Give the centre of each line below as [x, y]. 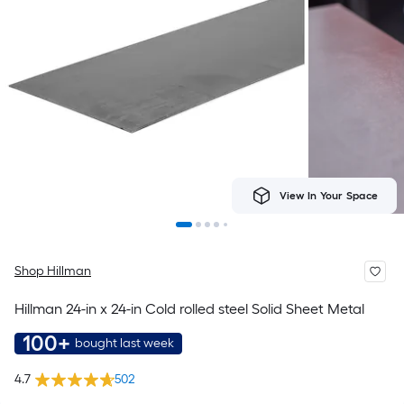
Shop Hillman [53, 271]
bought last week [124, 343]
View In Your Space [328, 196]
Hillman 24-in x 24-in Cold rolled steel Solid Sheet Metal [189, 309]
